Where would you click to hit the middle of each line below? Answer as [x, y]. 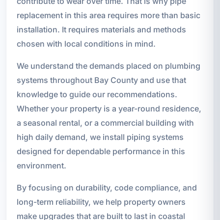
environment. [41, 165]
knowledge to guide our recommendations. [97, 94]
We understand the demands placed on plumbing [108, 66]
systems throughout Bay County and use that [101, 80]
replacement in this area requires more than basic [108, 15]
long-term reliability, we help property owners [101, 202]
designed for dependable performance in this [101, 151]
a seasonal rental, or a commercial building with [105, 123]
